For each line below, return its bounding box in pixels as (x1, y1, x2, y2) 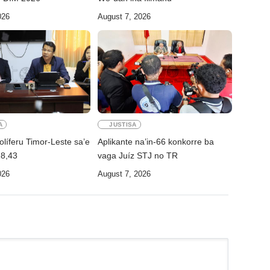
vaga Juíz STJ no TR (98, 150, 178, 160)
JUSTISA (109, 121, 137, 128)
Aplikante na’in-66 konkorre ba (98, 136, 215, 146)
